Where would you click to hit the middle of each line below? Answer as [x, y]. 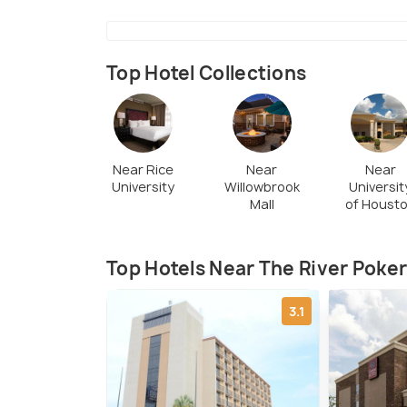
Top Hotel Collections [207, 73]
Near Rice [144, 170]
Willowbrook [262, 187]
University [144, 187]
